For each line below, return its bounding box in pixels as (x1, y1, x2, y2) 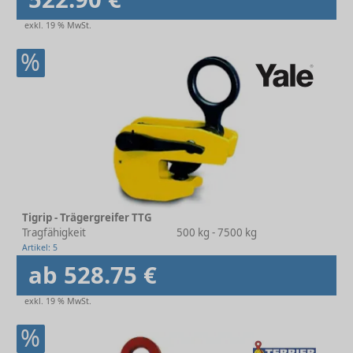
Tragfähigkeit (22, 225, 86, 240)
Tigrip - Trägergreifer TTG (22, 210, 152, 225)
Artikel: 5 (22, 242, 58, 254)
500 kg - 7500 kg (176, 225, 257, 240)
